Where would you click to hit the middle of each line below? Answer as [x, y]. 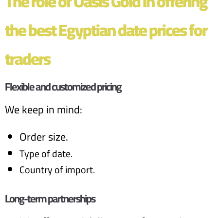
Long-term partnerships [50, 199]
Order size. [44, 137]
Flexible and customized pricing [63, 87]
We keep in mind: [44, 109]
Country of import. [57, 170]
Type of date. [46, 154]
